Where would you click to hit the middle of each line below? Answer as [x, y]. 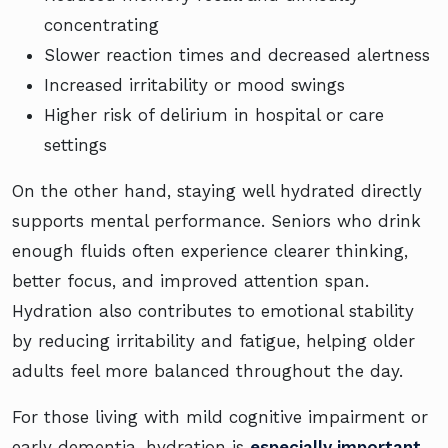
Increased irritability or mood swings [194, 85]
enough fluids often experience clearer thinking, [210, 251]
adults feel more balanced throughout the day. [207, 371]
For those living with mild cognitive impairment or [220, 417]
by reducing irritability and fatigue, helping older [213, 341]
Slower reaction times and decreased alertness [237, 55]
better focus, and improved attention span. [190, 281]
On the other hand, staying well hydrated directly [217, 191]
